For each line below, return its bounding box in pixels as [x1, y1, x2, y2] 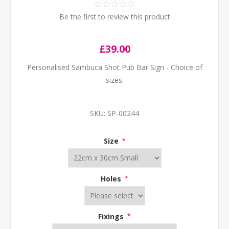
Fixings [98, 211, 126, 221]
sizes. [105, 75, 124, 85]
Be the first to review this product [59, 12, 170, 21]
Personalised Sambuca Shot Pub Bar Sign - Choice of [27, 62, 202, 72]
